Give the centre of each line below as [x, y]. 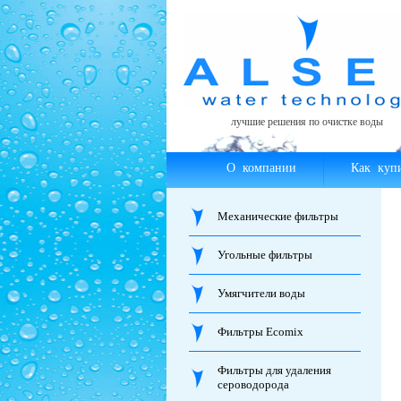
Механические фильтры [277, 216]
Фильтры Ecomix [260, 332]
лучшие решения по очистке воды [307, 122]
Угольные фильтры [264, 255]
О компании [261, 168]
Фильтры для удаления [274, 370]
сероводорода [253, 384]
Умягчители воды [261, 293]
